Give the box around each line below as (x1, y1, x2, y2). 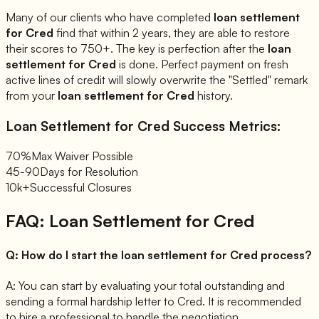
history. (194, 88, 233, 103)
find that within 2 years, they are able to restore (53, 26, 290, 41)
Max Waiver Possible (31, 148, 133, 163)
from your (6, 88, 58, 103)
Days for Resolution (40, 164, 138, 179)
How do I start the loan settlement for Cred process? (21, 247, 311, 262)
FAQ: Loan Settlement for (6, 209, 214, 231)
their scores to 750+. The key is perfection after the (6, 41, 268, 56)
